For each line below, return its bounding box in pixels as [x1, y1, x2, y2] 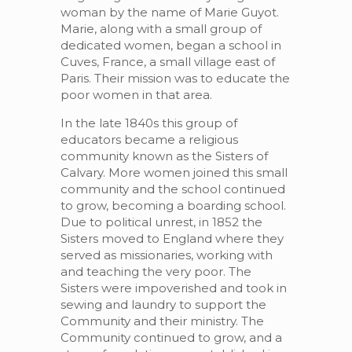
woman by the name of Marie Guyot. [60, 5, 279, 20]
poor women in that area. [60, 87, 212, 102]
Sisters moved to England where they [60, 231, 284, 246]
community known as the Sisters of [60, 148, 268, 163]
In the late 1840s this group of [60, 115, 237, 130]
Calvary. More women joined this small [60, 165, 288, 180]
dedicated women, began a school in [60, 38, 281, 53]
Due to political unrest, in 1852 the [60, 214, 262, 229]
